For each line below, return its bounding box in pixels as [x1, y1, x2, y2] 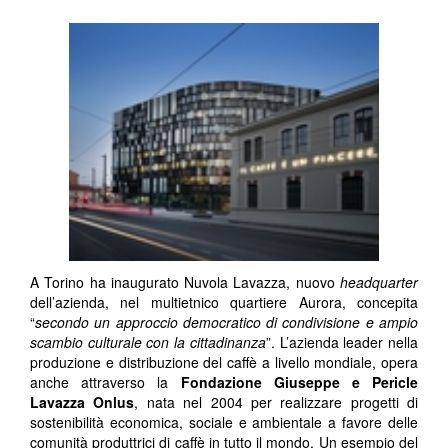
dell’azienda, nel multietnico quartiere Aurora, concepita [30, 292, 418, 313]
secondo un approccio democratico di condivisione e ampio [35, 312, 418, 333]
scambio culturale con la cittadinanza [30, 332, 266, 353]
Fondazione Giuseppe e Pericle [180, 372, 418, 393]
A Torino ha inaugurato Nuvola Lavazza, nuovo [30, 272, 340, 293]
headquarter [340, 272, 418, 293]
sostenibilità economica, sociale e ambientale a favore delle [30, 412, 418, 433]
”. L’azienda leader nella [265, 332, 419, 353]
